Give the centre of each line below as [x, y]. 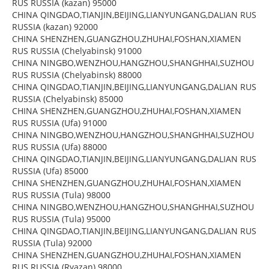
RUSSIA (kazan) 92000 [55, 26]
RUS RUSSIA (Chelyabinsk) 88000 [77, 74]
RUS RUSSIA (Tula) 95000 [61, 219]
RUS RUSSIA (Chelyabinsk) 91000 [77, 50]
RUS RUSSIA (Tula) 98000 [61, 195]
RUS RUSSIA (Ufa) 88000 [59, 147]
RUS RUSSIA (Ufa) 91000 [59, 122]
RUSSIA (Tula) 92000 [52, 243]
